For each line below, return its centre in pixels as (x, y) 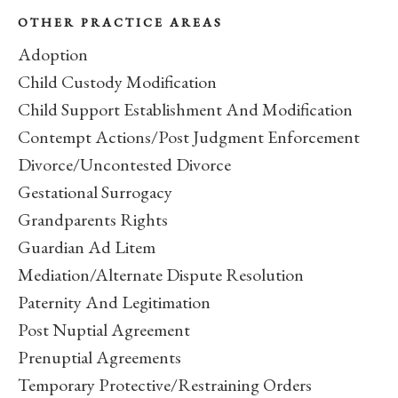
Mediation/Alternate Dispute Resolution (161, 275)
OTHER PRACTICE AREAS (120, 23)
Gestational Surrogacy (95, 192)
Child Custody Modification (117, 82)
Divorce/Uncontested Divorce (124, 165)
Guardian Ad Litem (87, 247)
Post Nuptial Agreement (104, 330)
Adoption (53, 55)
